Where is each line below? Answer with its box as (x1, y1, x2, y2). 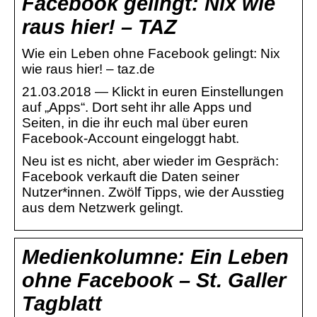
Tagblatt (22, 292, 102, 315)
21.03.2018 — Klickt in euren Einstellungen (22, 83, 284, 99)
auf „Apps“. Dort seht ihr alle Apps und (22, 99, 252, 115)
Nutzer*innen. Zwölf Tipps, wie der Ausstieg (22, 184, 284, 200)
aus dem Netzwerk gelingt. (22, 200, 183, 215)
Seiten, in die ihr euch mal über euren (22, 115, 248, 130)
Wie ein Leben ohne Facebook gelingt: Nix (22, 45, 280, 61)
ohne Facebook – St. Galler (22, 268, 286, 292)
